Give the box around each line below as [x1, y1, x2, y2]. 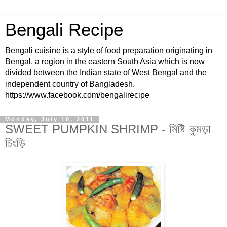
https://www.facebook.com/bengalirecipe [5, 91, 149, 99]
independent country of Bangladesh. [5, 80, 135, 88]
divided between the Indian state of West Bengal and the [5, 68, 207, 77]
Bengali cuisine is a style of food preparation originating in [5, 46, 212, 55]
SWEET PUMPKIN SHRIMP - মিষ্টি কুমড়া [5, 122, 211, 136]
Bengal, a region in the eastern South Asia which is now [5, 57, 205, 66]
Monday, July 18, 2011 [5, 116, 94, 122]
